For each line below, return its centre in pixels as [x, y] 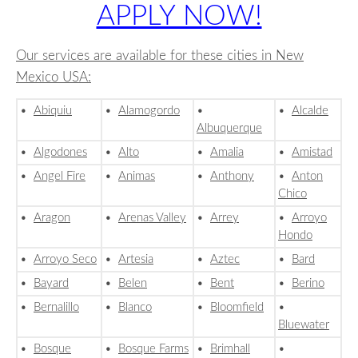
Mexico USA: [54, 78]
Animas [137, 177]
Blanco [135, 308]
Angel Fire [60, 177]
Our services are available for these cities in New [160, 56]
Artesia [136, 260]
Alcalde [310, 111]
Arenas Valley [152, 218]
